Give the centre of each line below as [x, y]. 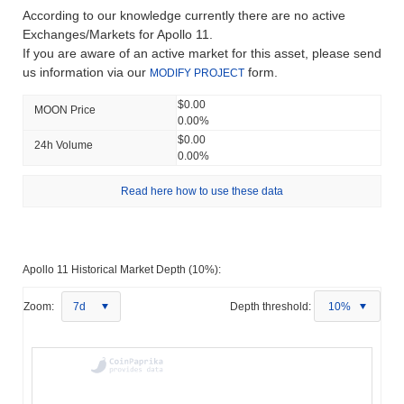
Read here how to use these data [202, 191]
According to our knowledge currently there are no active [184, 15]
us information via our [86, 72]
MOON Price [65, 110]
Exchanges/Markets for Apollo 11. [118, 34]
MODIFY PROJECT [197, 73]
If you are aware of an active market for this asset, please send [202, 53]
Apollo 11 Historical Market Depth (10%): [122, 269]
